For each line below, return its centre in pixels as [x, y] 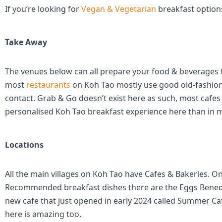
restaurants [48, 85]
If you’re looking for [43, 9]
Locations [24, 145]
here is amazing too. [43, 214]
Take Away [26, 42]
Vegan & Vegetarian [119, 9]
